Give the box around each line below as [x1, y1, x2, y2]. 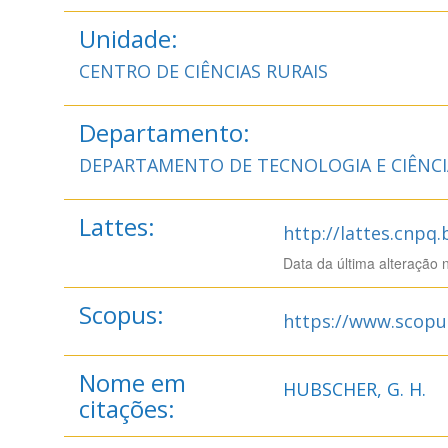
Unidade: [78, 22, 178, 55]
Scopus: [78, 298, 164, 331]
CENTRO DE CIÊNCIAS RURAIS [78, 59, 328, 83]
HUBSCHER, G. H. [282, 377, 426, 401]
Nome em [78, 366, 186, 399]
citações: [78, 392, 175, 425]
